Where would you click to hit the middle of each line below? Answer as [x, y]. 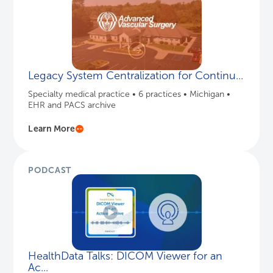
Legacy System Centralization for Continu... [136, 76]
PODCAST [50, 170]
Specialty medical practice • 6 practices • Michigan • [129, 94]
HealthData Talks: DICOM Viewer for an [126, 256]
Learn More [52, 129]
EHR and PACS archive [72, 105]
